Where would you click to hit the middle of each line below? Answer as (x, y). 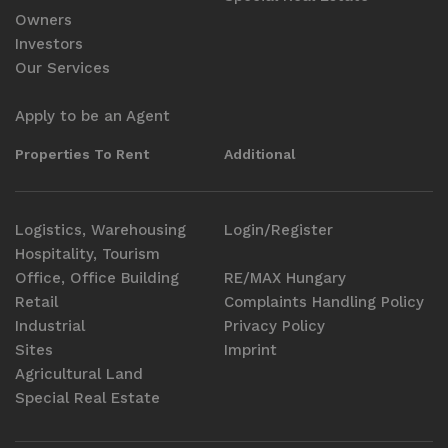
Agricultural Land (79, 373)
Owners (43, 19)
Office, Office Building (97, 277)
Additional (260, 153)
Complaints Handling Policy (324, 301)
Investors (49, 43)
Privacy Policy (274, 325)
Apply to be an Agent (92, 115)
